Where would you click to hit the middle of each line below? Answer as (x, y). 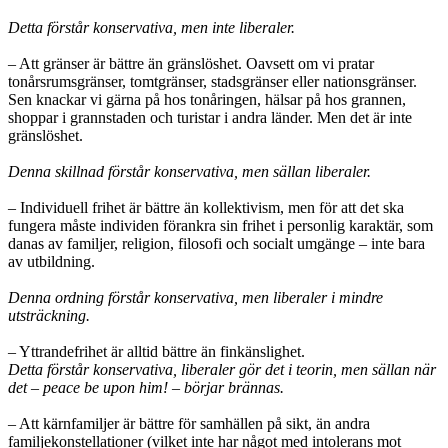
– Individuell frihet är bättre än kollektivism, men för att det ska (206, 207)
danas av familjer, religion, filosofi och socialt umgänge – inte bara (216, 243)
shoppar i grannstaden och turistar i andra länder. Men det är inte (210, 117)
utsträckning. (49, 315)
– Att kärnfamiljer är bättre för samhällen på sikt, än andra (189, 423)
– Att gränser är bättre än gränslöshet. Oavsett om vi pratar (191, 63)
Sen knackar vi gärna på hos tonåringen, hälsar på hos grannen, (207, 99)
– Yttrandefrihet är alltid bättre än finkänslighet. (156, 351)
